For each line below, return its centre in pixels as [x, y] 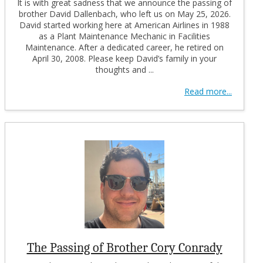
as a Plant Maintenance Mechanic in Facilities [124, 36]
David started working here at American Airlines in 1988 [124, 25]
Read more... [208, 91]
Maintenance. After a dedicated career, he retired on [124, 47]
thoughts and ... [124, 69]
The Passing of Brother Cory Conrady [124, 247]
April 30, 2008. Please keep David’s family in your [124, 58]
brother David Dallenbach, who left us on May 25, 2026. [124, 14]
